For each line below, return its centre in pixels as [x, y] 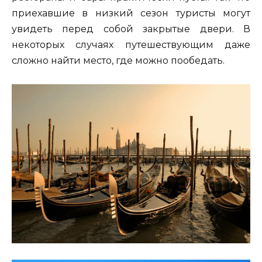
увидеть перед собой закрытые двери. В [131, 29]
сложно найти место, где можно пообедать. [118, 61]
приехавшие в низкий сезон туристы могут [131, 13]
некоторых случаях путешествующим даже [131, 45]
